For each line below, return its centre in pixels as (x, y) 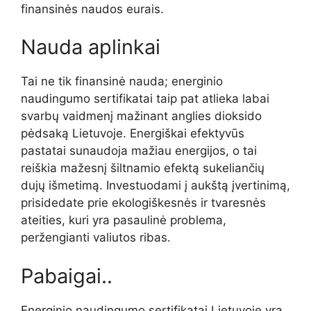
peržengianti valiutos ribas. (96, 238)
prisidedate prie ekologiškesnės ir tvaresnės (143, 203)
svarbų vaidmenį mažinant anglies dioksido (141, 116)
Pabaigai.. (67, 276)
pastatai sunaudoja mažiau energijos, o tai (139, 151)
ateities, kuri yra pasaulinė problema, (124, 220)
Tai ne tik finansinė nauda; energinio (122, 82)
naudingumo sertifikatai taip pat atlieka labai (145, 99)
